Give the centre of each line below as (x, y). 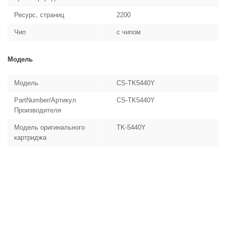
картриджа (30, 137)
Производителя (38, 110)
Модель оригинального (49, 127)
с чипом (129, 32)
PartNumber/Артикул (45, 100)
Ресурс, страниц (39, 15)
